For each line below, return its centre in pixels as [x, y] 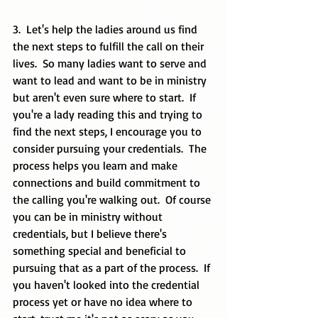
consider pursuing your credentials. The [111, 148]
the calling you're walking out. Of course [113, 199]
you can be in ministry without [89, 216]
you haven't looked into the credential [108, 285]
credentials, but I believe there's [91, 234]
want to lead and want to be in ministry [111, 80]
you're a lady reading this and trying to [109, 114]
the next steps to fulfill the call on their [110, 46]
